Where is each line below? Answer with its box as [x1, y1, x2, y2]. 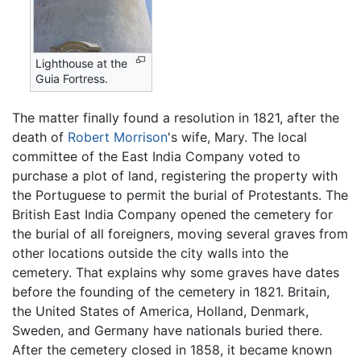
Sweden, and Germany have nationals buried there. [12, 322, 322, 339]
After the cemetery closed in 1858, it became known [12, 342, 332, 359]
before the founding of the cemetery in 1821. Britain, [12, 284, 330, 301]
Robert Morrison [68, 129, 168, 146]
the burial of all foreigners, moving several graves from [12, 226, 348, 243]
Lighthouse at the [35, 56, 128, 70]
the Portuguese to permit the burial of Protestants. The [12, 187, 348, 204]
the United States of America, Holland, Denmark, [12, 303, 309, 320]
